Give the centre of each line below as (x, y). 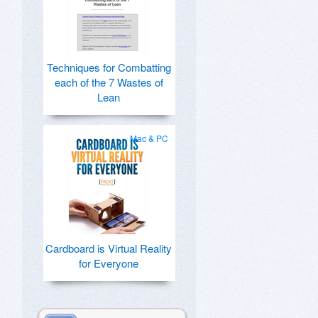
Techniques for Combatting (109, 67)
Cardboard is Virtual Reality (109, 248)
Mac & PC (149, 138)
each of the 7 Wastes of (109, 82)
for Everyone (109, 263)
